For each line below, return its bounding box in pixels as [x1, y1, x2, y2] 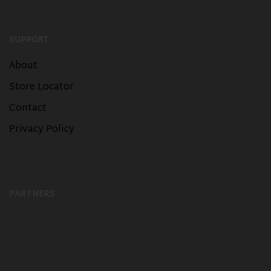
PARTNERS [9, 186, 54, 202]
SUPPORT [9, 32, 48, 45]
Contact [9, 99, 47, 117]
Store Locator [9, 78, 74, 96]
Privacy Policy [9, 120, 74, 139]
